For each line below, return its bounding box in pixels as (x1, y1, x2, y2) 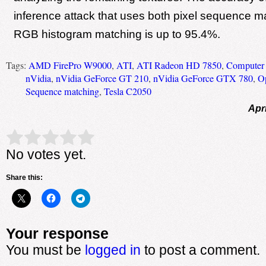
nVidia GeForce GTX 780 (153, 71, 253, 85)
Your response (5, 225, 109, 242)
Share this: (5, 173, 43, 182)
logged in (84, 242, 141, 258)
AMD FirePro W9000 (28, 58, 112, 72)
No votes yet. (5, 146, 86, 162)
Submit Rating (92, 133, 141, 142)
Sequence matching (25, 84, 99, 98)
